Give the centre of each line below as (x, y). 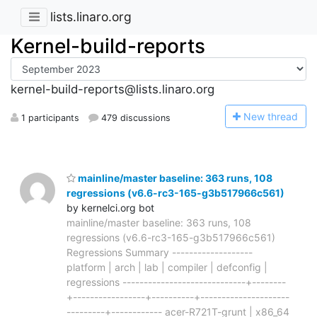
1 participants (49, 117)
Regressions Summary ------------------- (160, 252)
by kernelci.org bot (110, 207)
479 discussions (135, 117)
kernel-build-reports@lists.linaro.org (113, 90)
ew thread (275, 116)
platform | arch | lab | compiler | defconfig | (167, 267)
